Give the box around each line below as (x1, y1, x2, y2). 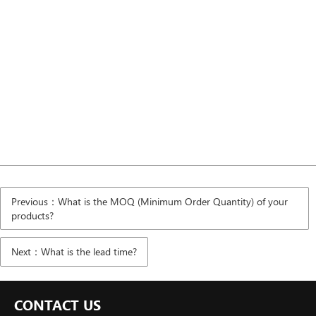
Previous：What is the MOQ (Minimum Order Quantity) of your (11, 195, 288, 208)
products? (11, 209, 54, 222)
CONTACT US (14, 295, 101, 314)
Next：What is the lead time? (11, 245, 137, 258)
